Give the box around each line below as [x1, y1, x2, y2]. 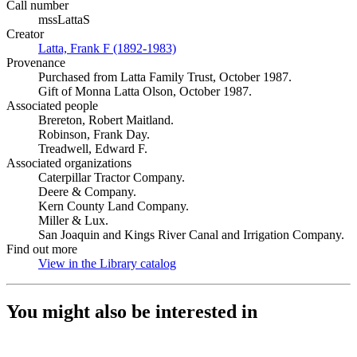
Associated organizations [6, 156, 131, 170]
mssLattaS [38, 13, 90, 26]
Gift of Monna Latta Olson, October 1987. [38, 84, 252, 98]
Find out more [6, 242, 77, 256]
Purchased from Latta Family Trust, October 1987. [38, 70, 292, 84]
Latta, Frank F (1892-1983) [38, 41, 176, 55]
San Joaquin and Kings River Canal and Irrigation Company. [38, 228, 344, 241]
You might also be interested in [6, 300, 257, 322]
